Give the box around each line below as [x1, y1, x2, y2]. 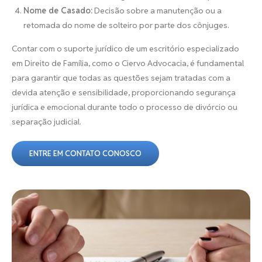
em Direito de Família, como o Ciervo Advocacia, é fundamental [12, 58, 244, 68]
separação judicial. [12, 116, 81, 127]
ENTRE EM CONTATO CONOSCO [29, 149, 142, 158]
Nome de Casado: [23, 5, 92, 16]
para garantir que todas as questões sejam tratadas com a [12, 73, 230, 83]
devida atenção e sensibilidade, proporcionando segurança [12, 87, 236, 98]
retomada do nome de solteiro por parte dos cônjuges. [23, 20, 229, 30]
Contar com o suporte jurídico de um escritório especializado [12, 43, 239, 54]
